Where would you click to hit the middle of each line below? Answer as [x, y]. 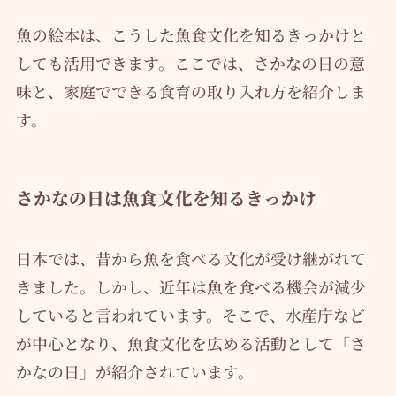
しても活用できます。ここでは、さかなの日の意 [190, 62]
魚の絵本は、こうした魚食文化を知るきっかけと [190, 34]
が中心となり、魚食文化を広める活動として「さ [190, 343]
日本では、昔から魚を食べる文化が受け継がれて [190, 259]
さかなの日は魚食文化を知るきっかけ [166, 197]
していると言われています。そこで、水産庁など [190, 315]
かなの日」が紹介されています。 [134, 372]
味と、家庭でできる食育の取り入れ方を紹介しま [190, 91]
